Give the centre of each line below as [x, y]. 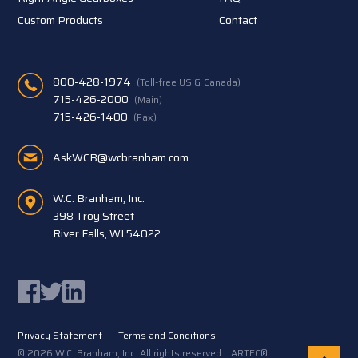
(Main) [149, 99]
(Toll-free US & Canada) [189, 82]
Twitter [56, 286]
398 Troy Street [94, 215]
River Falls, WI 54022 [107, 233]
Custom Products [61, 20]
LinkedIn [80, 286]
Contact [238, 20]
